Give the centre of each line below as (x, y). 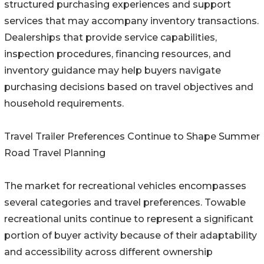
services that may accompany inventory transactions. (131, 21)
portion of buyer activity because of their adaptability (131, 236)
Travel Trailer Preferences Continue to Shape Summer (132, 137)
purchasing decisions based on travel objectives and (129, 87)
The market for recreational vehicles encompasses (125, 186)
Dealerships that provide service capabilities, (110, 38)
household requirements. (64, 104)
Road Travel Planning (55, 153)
